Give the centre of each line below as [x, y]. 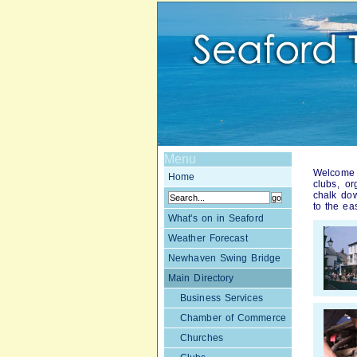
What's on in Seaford [216, 218]
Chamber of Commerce [233, 318]
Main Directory [201, 278]
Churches [202, 338]
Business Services [222, 298]
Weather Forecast [208, 238]
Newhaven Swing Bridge [225, 258]
